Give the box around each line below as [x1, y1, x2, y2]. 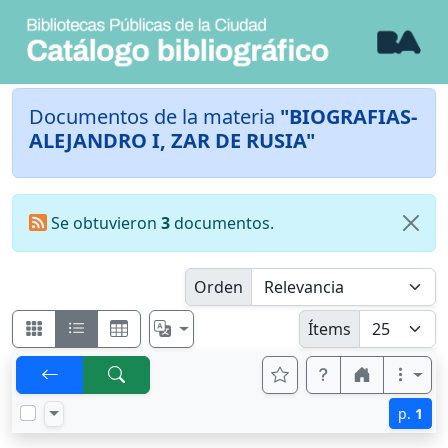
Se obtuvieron [46, 212, 161, 235]
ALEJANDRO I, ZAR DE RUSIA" [29, 127, 315, 155]
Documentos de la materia [29, 103, 280, 131]
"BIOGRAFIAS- [280, 103, 417, 131]
